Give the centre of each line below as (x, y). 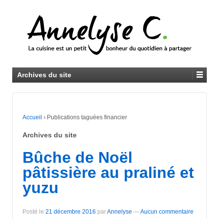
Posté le (34, 212)
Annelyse (120, 212)
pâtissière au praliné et (108, 172)
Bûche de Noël (77, 157)
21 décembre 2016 (71, 212)
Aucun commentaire (167, 212)
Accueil (32, 117)
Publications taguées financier (87, 117)
